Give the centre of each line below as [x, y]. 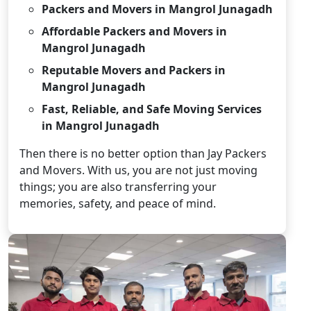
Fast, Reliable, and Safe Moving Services [152, 109]
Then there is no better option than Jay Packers [143, 153]
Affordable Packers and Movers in [134, 31]
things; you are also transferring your [118, 186]
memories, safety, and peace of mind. [118, 203]
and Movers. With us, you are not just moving [138, 170]
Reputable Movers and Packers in [134, 70]
